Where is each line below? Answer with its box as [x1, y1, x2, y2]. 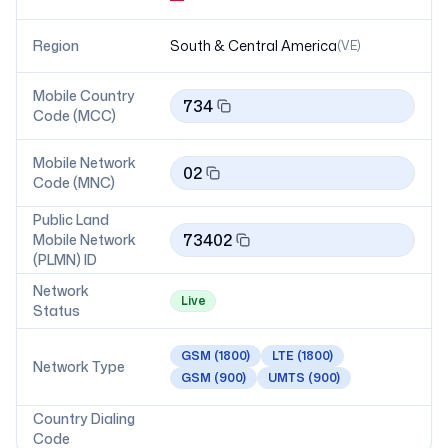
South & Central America [170, 36, 337, 55]
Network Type [33, 357, 125, 376]
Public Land [33, 210, 109, 229]
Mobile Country [33, 86, 135, 105]
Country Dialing [33, 409, 135, 428]
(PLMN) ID [33, 250, 97, 269]
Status [33, 301, 80, 320]
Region [33, 36, 79, 55]
